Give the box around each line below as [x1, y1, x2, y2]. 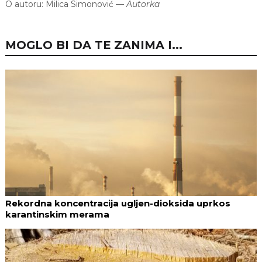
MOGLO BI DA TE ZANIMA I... [5, 37, 182, 52]
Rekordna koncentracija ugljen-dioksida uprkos [5, 198, 230, 209]
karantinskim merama [5, 209, 109, 220]
